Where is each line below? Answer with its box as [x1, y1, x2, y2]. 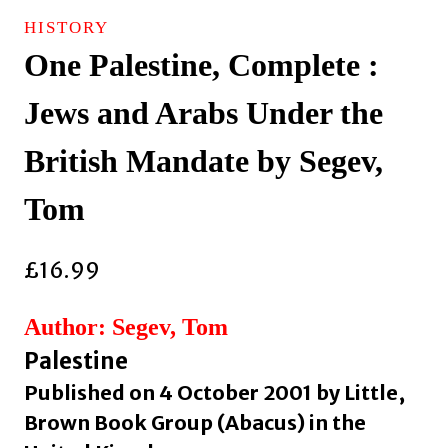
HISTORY [24, 17, 109, 37]
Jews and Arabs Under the [24, 94, 383, 131]
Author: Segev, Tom [24, 314, 228, 341]
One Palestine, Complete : [24, 46, 379, 83]
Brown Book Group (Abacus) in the [24, 410, 366, 436]
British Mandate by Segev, [24, 142, 383, 179]
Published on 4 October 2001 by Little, [24, 380, 405, 406]
